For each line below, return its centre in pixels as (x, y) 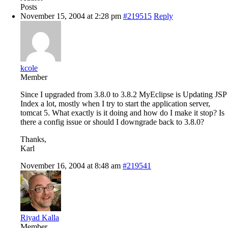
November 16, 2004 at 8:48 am (70, 165)
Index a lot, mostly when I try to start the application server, (115, 103)
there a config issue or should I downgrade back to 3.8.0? (112, 122)
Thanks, (33, 139)
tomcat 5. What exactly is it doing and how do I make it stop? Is (122, 112)
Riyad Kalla (40, 217)
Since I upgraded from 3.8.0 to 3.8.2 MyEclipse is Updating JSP (123, 94)
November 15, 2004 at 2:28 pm (71, 16)
